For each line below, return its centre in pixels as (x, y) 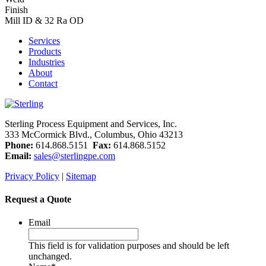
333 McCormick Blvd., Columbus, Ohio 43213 (94, 134)
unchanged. (50, 256)
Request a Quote (38, 199)
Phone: (19, 145)
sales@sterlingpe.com (75, 156)
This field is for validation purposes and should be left (129, 246)
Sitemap (81, 176)
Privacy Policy (32, 176)
